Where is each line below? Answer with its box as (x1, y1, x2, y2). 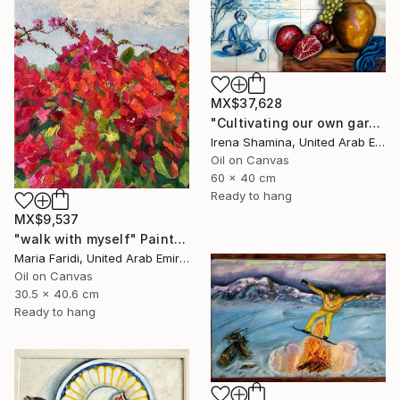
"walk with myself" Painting (173, 230, 186, 246)
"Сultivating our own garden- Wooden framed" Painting (368, 115, 380, 131)
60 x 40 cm (211, 171, 276, 186)
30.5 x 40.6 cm (14, 286, 99, 301)
